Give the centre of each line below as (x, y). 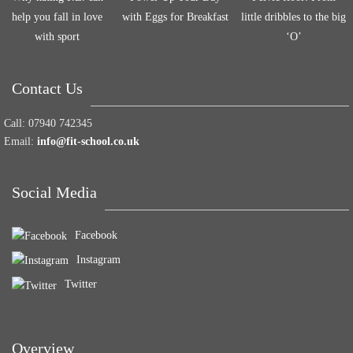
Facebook (96, 235)
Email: (19, 141)
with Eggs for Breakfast (175, 17)
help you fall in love (57, 17)
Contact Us (47, 88)
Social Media (54, 192)
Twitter (81, 284)
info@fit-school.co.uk (88, 141)
